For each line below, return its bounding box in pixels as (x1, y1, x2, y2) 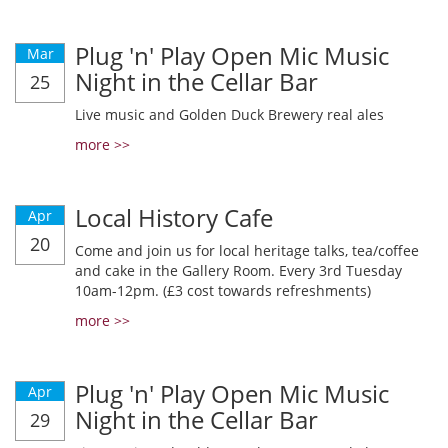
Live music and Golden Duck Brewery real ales (75, 105, 384, 124)
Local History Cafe (75, 201, 273, 234)
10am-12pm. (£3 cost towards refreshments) (75, 281, 371, 300)
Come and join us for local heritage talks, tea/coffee (75, 241, 419, 260)
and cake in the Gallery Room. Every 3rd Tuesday (75, 261, 402, 280)
